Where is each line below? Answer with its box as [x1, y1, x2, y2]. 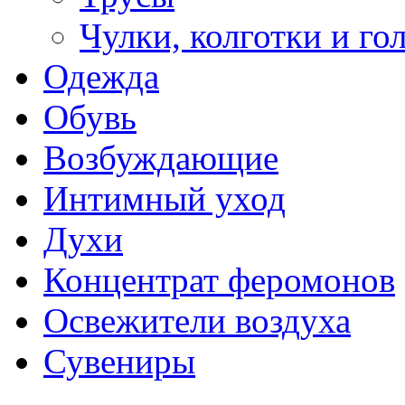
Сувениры [43, 342, 195, 381]
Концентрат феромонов [43, 260, 395, 299]
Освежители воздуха [43, 301, 351, 340]
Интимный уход [43, 179, 286, 218]
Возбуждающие [43, 138, 278, 177]
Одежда [43, 57, 159, 96]
